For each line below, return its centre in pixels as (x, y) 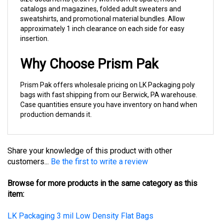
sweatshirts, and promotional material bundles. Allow (103, 8)
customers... (29, 151)
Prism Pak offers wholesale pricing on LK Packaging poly (108, 74)
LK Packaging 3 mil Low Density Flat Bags (80, 205)
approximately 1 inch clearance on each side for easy (102, 18)
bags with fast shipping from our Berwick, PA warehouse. (109, 84)
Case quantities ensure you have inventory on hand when (109, 94)
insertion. (35, 28)
